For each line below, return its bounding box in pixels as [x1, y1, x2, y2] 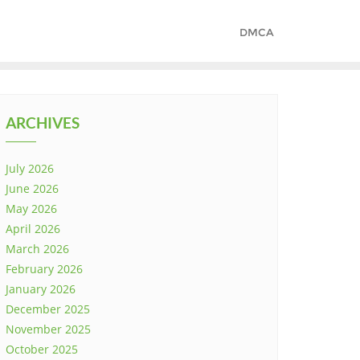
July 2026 [6, 161, 54, 176]
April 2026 [6, 221, 60, 236]
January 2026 [6, 281, 76, 297]
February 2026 [6, 261, 83, 276]
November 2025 [6, 321, 91, 337]
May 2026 [6, 201, 57, 216]
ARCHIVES [6, 113, 80, 132]
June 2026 [6, 181, 59, 196]
